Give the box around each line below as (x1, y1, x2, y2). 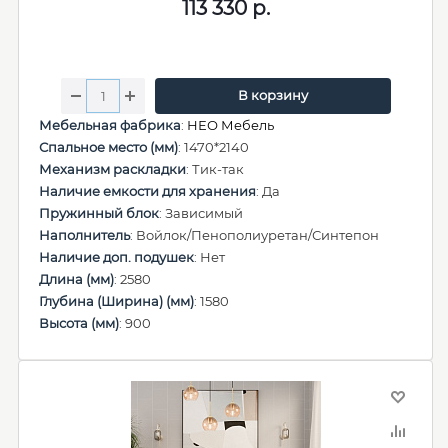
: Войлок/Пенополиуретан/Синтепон (130, 227, 379, 243)
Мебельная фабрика (39, 117, 181, 133)
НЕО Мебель (187, 117, 274, 133)
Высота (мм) (39, 315, 119, 331)
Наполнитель (39, 227, 130, 243)
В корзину (237, 87, 308, 103)
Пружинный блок (39, 205, 159, 221)
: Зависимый (159, 205, 243, 221)
